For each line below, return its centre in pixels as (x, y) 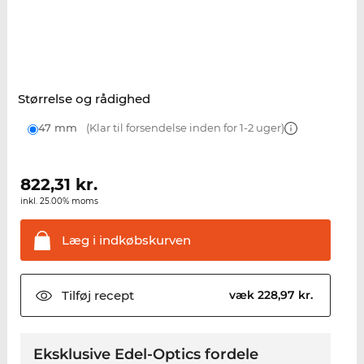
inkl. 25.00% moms (59, 201)
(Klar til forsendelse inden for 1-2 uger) (184, 128)
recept (112, 296)
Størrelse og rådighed (84, 99)
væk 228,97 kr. (273, 295)
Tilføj (76, 296)
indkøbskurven (143, 240)
